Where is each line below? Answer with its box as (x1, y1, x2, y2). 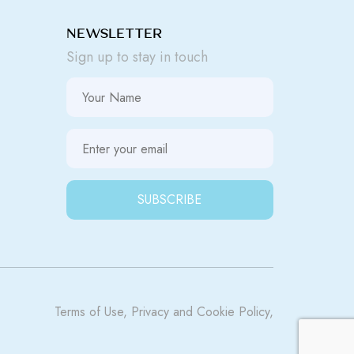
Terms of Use (55, 303, 123, 321)
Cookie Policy (197, 303, 269, 321)
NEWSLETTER (66, 25, 162, 42)
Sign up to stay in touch (66, 47, 208, 67)
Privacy (131, 303, 169, 321)
